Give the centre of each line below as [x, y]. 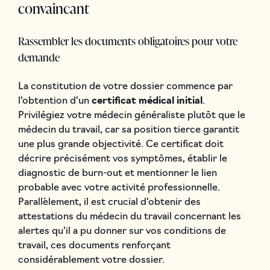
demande [39, 57]
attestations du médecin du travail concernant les [129, 217]
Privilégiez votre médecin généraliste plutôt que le [131, 115]
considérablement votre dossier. [91, 260]
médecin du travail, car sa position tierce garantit [128, 130]
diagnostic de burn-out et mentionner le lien [117, 173]
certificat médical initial [147, 101]
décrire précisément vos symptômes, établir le [122, 159]
